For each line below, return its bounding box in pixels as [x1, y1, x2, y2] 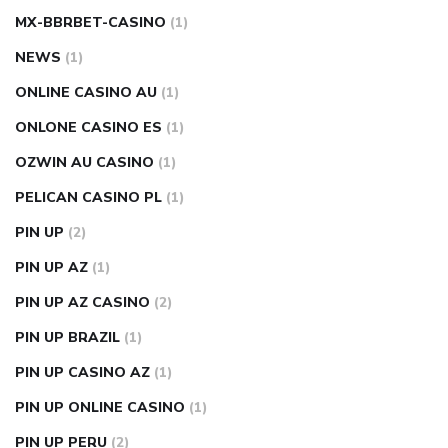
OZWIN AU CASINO [15, 153, 154, 172]
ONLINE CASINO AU [15, 83, 157, 102]
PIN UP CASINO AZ [15, 363, 150, 382]
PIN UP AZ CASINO [15, 293, 150, 312]
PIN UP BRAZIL [15, 328, 120, 347]
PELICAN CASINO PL [15, 188, 162, 207]
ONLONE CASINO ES [15, 118, 162, 137]
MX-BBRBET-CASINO [15, 13, 166, 32]
